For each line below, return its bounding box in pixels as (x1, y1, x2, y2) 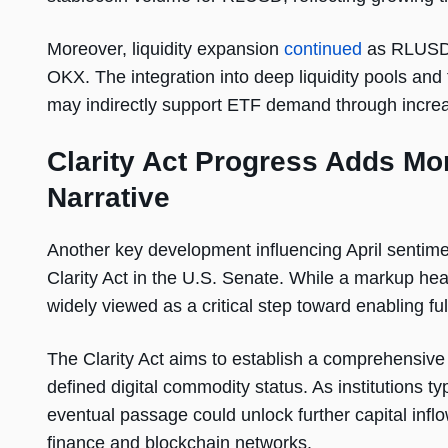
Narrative (47, 182, 170, 214)
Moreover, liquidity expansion (47, 39, 284, 60)
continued (284, 39, 362, 60)
